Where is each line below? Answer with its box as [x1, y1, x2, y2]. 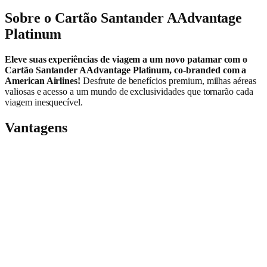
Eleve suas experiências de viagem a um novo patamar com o [5, 54, 248, 65]
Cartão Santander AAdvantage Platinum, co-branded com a [5, 65, 247, 76]
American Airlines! [5, 76, 81, 86]
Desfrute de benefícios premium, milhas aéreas [80, 76, 256, 86]
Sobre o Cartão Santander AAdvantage [5, 10, 243, 26]
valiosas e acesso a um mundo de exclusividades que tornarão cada [5, 86, 253, 97]
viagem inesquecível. [5, 97, 83, 108]
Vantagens [5, 120, 67, 136]
